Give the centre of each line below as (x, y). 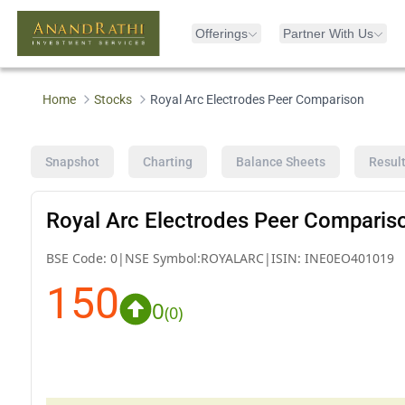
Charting (167, 161)
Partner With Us (328, 33)
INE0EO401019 (349, 258)
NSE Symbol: (162, 258)
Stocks (113, 99)
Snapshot (72, 161)
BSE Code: (78, 258)
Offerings (221, 33)
